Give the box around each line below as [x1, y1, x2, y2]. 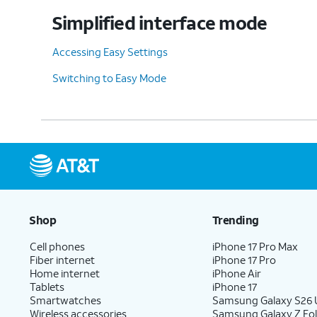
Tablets [30, 279, 64, 294]
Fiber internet [30, 252, 95, 267]
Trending [212, 212, 259, 227]
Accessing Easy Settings [52, 44, 168, 59]
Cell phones [30, 238, 85, 253]
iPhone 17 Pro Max [212, 238, 299, 253]
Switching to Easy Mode [52, 70, 166, 85]
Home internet [30, 265, 100, 280]
